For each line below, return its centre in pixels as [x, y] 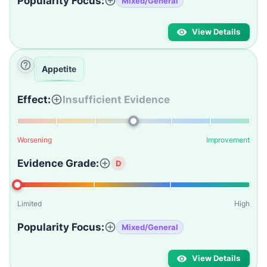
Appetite [59, 69]
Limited [30, 204]
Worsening [35, 140]
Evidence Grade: [58, 163]
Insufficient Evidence [116, 100]
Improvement [228, 140]
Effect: [34, 100]
